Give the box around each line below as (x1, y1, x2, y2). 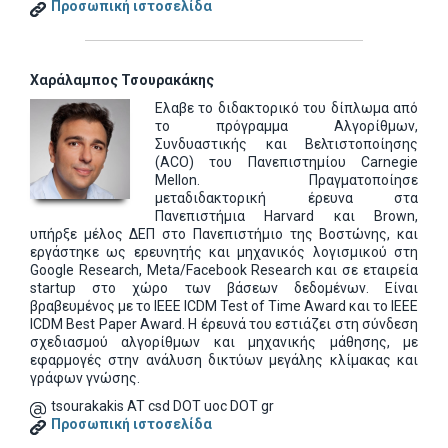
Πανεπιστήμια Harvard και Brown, (155, 208, 418, 224)
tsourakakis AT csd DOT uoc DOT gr (51, 398, 274, 414)
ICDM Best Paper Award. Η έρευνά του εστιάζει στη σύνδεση (30, 316, 418, 332)
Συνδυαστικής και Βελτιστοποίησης (155, 136, 418, 152)
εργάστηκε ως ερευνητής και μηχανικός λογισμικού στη (30, 244, 418, 260)
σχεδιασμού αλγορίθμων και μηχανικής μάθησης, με (30, 334, 418, 350)
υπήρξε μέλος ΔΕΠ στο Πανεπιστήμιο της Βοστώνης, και (30, 226, 418, 242)
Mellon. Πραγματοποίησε (155, 172, 418, 188)
